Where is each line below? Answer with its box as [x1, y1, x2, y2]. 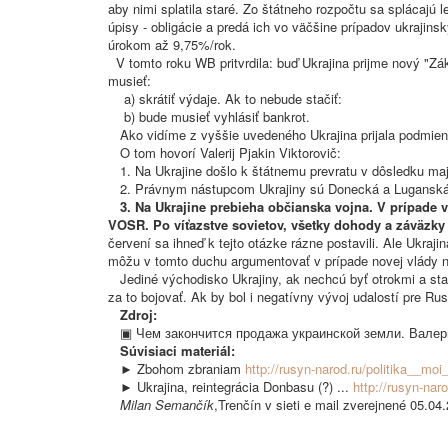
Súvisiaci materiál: [120, 341, 235, 360]
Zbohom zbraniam [137, 359, 245, 378]
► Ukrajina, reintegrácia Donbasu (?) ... [108, 377, 353, 396]
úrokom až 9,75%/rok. [108, 35, 236, 54]
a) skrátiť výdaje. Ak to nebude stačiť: [108, 89, 342, 108]
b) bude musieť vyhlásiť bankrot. [108, 107, 310, 126]
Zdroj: [116, 305, 157, 324]
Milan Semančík [120, 395, 214, 414]
